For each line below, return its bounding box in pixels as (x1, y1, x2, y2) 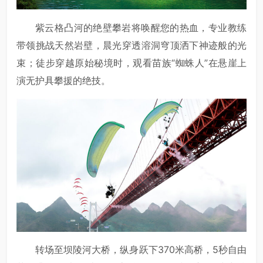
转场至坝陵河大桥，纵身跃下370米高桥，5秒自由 (35, 244, 247, 256)
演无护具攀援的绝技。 (16, 75, 110, 87)
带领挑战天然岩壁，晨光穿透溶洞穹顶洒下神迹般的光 (16, 39, 247, 52)
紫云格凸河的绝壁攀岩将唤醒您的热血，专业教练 (35, 22, 247, 34)
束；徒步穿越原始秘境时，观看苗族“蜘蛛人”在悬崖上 (16, 57, 247, 69)
